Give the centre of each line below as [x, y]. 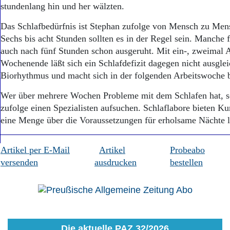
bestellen [186, 162]
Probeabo [187, 150]
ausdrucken [116, 162]
